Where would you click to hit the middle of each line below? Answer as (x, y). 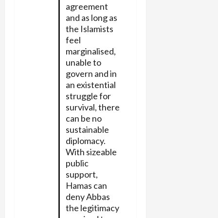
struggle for (88, 96)
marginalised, (91, 51)
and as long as (91, 17)
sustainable (87, 129)
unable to (83, 62)
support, (82, 174)
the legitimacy (92, 208)
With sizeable (91, 152)
